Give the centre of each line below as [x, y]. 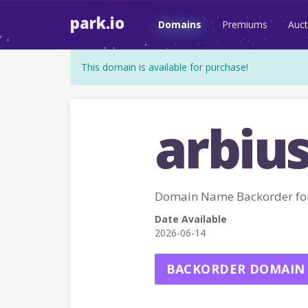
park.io [97, 23]
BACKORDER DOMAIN [235, 269]
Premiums [245, 24]
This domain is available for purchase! [165, 67]
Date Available [190, 219]
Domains [180, 24]
